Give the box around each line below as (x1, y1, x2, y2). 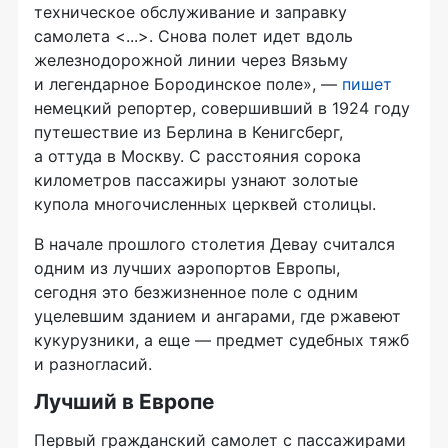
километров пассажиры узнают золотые (34, 169, 358, 190)
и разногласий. (34, 353, 152, 374)
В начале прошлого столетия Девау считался (34, 233, 395, 254)
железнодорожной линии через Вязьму (34, 49, 348, 70)
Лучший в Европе (34, 388, 214, 414)
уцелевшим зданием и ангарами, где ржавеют (34, 305, 401, 326)
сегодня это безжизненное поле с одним (34, 281, 358, 302)
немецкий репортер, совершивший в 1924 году (34, 97, 410, 118)
